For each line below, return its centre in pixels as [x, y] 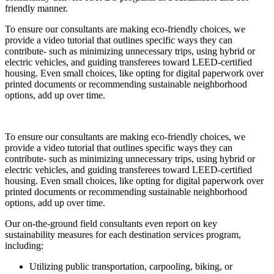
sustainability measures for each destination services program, [123, 234]
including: [24, 245]
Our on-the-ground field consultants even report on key [111, 223]
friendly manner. [36, 8]
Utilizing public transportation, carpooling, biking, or [131, 266]
